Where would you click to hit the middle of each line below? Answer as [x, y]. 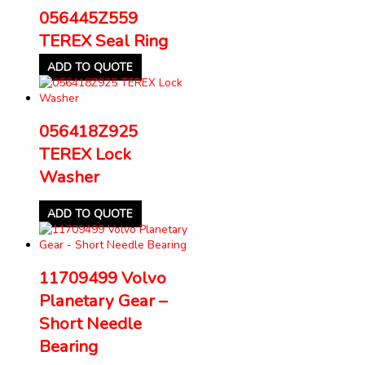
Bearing [68, 346]
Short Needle [90, 323]
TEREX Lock [85, 154]
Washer [69, 176]
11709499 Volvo [103, 277]
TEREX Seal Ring [103, 40]
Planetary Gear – [103, 300]
